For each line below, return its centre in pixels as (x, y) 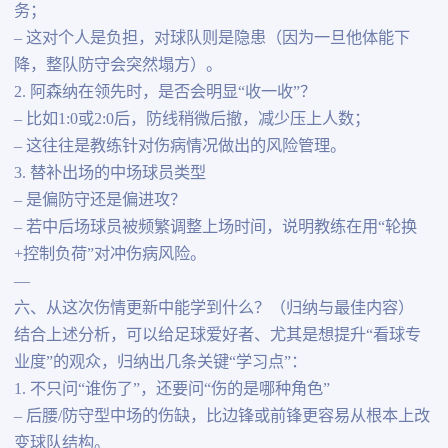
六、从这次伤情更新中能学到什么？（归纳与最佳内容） (213, 308)
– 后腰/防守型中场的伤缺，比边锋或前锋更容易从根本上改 (221, 416)
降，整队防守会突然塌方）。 (117, 65)
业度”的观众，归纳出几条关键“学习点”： (160, 362)
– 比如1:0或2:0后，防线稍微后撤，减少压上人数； (191, 119)
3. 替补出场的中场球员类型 (109, 173)
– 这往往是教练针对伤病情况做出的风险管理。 (179, 146)
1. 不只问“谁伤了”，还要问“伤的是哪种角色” (171, 389)
